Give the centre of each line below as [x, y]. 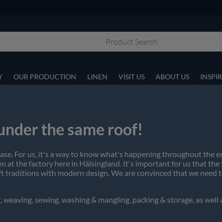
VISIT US [132, 76]
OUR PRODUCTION [45, 76]
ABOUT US [172, 76]
